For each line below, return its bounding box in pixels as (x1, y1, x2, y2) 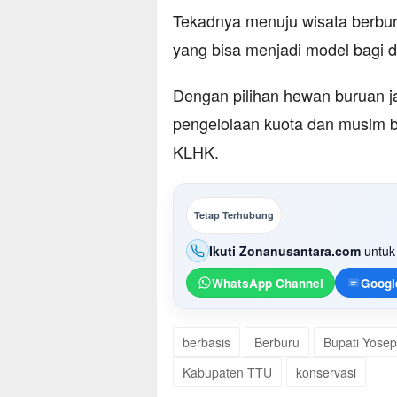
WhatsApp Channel (212, 274, 323, 292)
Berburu (254, 333, 300, 352)
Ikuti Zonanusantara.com (209, 241, 361, 260)
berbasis (183, 333, 230, 352)
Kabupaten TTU (183, 363, 272, 382)
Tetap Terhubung (194, 208, 274, 222)
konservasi (296, 363, 356, 382)
